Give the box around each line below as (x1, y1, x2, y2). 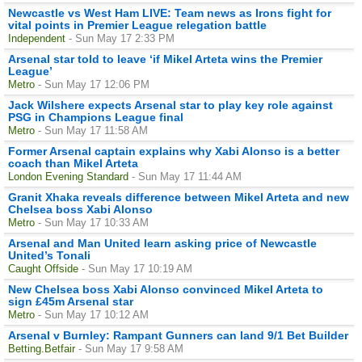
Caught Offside (8, 262, 78, 275)
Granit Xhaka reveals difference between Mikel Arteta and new (8, 190, 349, 204)
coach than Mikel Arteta (8, 156, 138, 170)
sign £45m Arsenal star (8, 294, 133, 308)
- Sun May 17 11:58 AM (38, 124, 148, 137)
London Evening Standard (8, 170, 128, 183)
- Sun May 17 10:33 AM (38, 216, 149, 229)
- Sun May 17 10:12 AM (38, 308, 149, 321)
